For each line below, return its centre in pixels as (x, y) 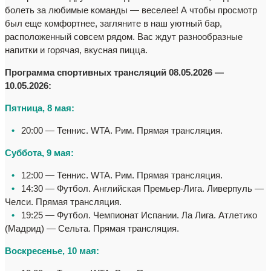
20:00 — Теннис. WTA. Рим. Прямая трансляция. (122, 130)
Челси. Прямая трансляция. (66, 202)
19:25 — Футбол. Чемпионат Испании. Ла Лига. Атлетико (139, 215)
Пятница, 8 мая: (40, 108)
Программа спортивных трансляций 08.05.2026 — (114, 72)
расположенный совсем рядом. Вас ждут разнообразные (124, 37)
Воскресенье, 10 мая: (52, 251)
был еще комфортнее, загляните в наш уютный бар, (113, 23)
